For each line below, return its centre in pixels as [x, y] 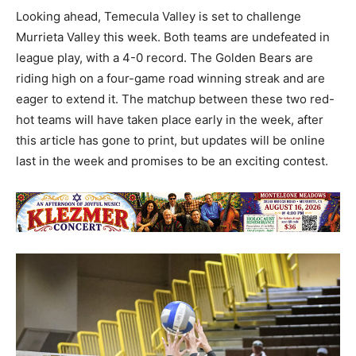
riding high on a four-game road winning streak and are [170, 78]
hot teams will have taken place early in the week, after [170, 119]
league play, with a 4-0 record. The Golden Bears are [164, 57]
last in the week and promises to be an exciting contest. [172, 161]
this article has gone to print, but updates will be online [170, 140]
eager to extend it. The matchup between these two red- [175, 99]
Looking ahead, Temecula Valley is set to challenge [159, 16]
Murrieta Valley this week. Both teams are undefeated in [173, 37]
